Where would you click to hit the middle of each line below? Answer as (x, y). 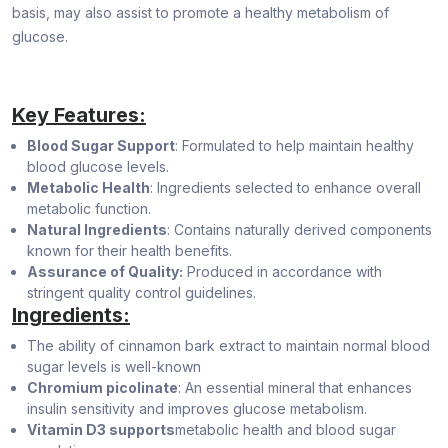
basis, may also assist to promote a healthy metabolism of (200, 13)
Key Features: (79, 115)
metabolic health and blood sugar (285, 430)
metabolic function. (89, 209)
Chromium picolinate (102, 388)
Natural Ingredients (97, 230)
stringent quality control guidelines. (141, 293)
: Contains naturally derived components (299, 230)
